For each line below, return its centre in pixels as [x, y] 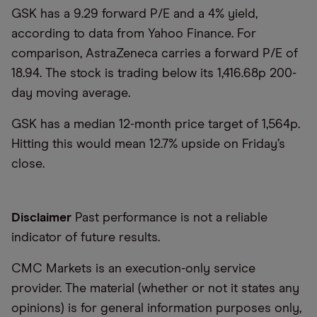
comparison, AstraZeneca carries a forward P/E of [155, 54]
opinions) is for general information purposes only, [156, 309]
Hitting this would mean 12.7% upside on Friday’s [148, 145]
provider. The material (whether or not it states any [155, 289]
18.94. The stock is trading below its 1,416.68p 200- [154, 74]
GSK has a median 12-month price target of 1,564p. [156, 125]
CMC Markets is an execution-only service [133, 269]
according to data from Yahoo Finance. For [134, 34]
